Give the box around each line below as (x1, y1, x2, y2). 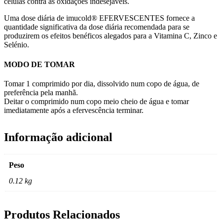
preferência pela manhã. (4, 88, 78, 97)
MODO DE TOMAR (4, 60, 75, 69)
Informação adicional (4, 130, 112, 144)
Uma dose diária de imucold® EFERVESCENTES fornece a (4, 14, 195, 23)
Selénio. (4, 40, 29, 49)
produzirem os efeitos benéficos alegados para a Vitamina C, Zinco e (4, 32, 217, 40)
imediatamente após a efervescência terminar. (4, 106, 144, 114)
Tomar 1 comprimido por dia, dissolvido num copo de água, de (4, 79, 199, 88)
